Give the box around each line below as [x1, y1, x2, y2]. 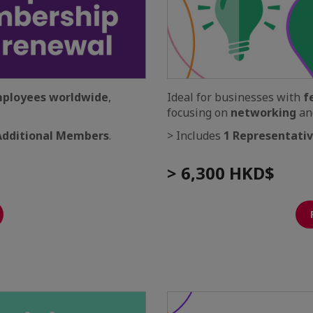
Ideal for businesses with [167, 89, 303, 105]
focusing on [167, 104, 231, 120]
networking [231, 104, 296, 120]
